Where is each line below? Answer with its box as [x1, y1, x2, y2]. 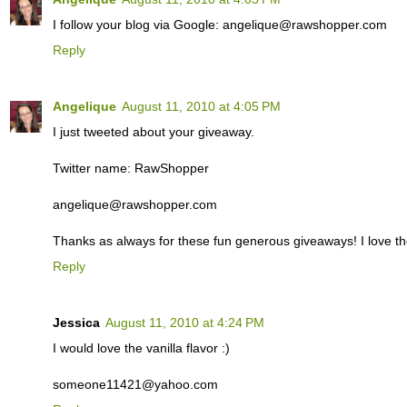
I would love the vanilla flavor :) [53, 341, 230, 356]
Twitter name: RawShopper [53, 161, 209, 176]
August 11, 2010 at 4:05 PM [122, 99, 281, 114]
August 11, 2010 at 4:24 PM [105, 315, 264, 331]
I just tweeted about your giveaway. [53, 124, 254, 140]
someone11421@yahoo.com [53, 377, 218, 392]
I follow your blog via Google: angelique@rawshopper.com [53, 17, 387, 33]
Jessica [53, 315, 100, 331]
